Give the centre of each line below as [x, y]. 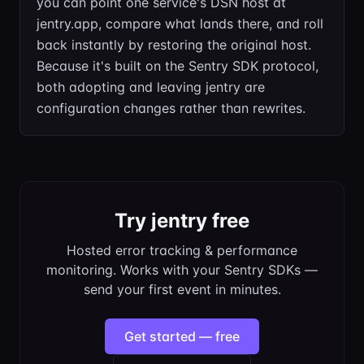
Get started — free [182, 336]
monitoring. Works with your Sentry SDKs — [182, 270]
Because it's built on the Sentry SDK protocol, [178, 66]
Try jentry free [182, 221]
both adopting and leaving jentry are [151, 87]
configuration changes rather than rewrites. [171, 108]
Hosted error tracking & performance [182, 250]
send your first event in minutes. [182, 289]
